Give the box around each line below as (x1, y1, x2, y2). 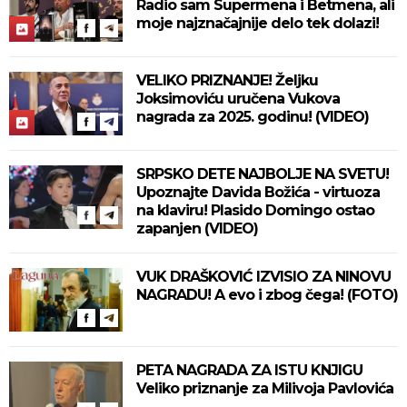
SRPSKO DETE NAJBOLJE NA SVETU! (136, 165, 389, 183)
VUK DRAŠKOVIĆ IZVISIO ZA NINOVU (136, 268, 391, 285)
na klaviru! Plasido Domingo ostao (136, 202, 374, 219)
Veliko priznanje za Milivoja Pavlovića (136, 380, 393, 397)
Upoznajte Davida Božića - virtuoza (136, 184, 380, 201)
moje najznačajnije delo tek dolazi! (136, 15, 379, 32)
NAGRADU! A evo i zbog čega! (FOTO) (136, 286, 398, 303)
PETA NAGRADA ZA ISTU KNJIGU (136, 362, 362, 379)
